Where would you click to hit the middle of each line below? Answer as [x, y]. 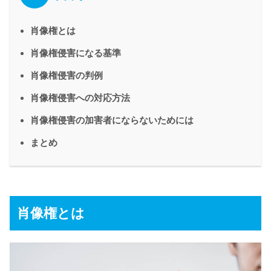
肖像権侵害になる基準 [76, 53]
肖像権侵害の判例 [67, 75]
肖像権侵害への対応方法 [80, 97]
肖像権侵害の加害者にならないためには [112, 120]
